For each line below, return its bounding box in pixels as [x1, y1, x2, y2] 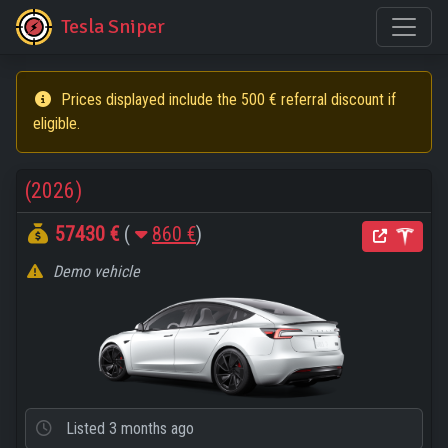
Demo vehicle [53, 262, 140, 281]
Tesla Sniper [61, 14, 165, 39]
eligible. [33, 114, 80, 133]
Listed [62, 419, 109, 438]
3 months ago [109, 419, 194, 438]
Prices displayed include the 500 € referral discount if [57, 90, 396, 109]
